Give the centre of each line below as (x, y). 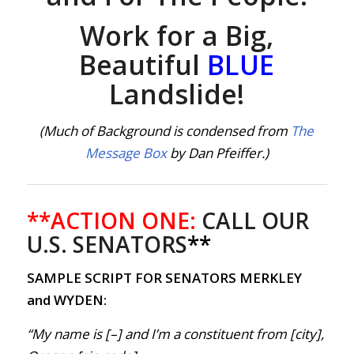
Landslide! (177, 94)
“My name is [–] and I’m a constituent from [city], (175, 333)
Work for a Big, (177, 35)
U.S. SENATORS (107, 244)
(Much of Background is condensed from (166, 131)
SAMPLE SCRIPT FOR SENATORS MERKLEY (164, 278)
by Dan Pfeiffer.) (217, 153)
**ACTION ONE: (111, 220)
